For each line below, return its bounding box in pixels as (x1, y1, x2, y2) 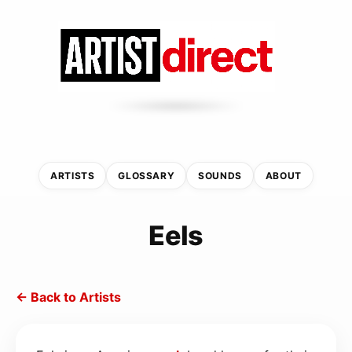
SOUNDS (198, 169, 242, 181)
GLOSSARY (118, 169, 175, 181)
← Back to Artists (16, 288, 121, 305)
